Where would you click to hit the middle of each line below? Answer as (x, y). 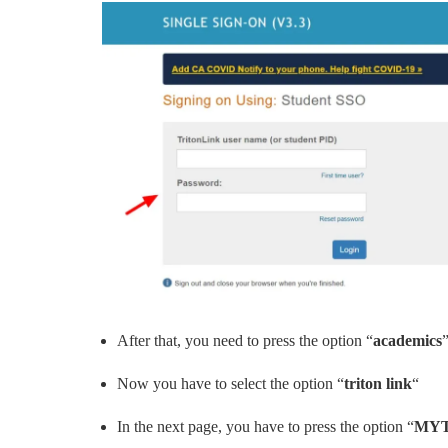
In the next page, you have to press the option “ (265, 427)
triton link (378, 384)
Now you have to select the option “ (230, 384)
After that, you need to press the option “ (245, 341)
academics (407, 341)
